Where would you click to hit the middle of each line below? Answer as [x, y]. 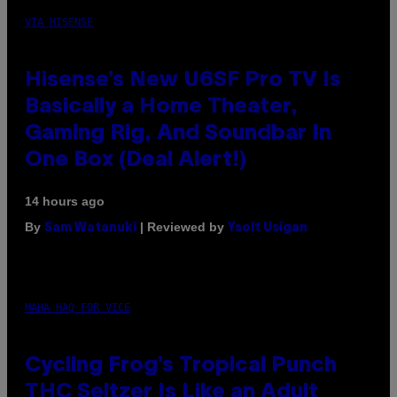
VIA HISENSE [59, 22]
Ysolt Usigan [268, 228]
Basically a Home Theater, [161, 107]
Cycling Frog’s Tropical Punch [181, 366]
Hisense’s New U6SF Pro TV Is [183, 80]
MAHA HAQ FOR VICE [78, 307]
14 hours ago [65, 201]
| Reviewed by [182, 226]
